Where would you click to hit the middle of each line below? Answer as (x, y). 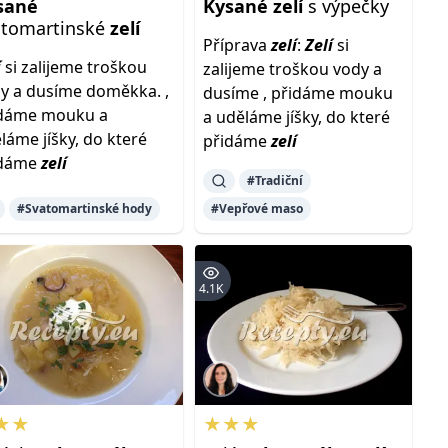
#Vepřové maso (256, 208)
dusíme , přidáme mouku (297, 93)
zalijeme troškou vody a (292, 69)
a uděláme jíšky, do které (296, 117)
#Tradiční (274, 180)
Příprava (236, 45)
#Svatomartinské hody (85, 208)
